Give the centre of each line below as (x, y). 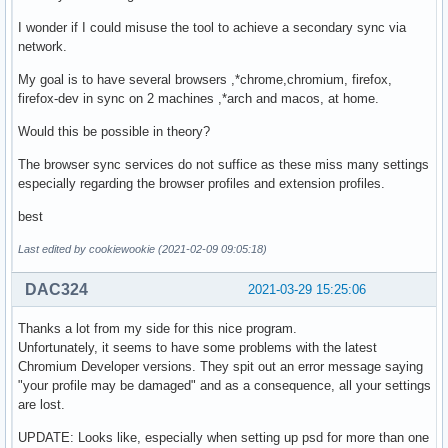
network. (42, 46)
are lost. (41, 404)
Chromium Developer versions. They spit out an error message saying (220, 366)
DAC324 (56, 289)
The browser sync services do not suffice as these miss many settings (223, 164)
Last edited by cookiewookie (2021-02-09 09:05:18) (142, 248)
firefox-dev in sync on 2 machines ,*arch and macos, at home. (198, 98)
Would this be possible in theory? (114, 131)
